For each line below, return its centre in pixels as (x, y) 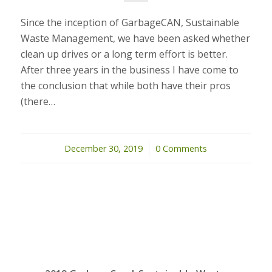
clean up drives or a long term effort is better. (124, 54)
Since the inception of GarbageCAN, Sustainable (130, 22)
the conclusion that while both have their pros (125, 86)
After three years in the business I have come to (129, 70)
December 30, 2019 (104, 148)
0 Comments (182, 148)
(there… (38, 101)
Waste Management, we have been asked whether (135, 38)
